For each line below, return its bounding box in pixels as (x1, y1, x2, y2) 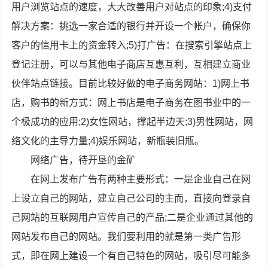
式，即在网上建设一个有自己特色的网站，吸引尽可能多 (11, 251, 251, 261)
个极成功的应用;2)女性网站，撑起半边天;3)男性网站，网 (11, 117, 254, 127)
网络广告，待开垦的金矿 (31, 155, 136, 165)
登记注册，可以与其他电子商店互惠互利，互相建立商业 (11, 59, 251, 69)
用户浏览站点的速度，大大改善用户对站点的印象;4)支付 (11, 2, 252, 12)
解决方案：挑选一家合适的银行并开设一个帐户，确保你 (11, 21, 251, 31)
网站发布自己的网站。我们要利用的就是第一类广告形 (11, 232, 242, 242)
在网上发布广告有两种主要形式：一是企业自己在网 (31, 174, 251, 184)
